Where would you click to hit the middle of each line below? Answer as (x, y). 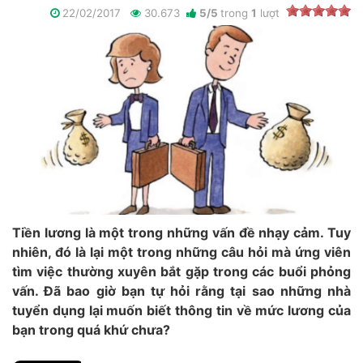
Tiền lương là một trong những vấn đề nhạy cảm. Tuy (181, 233)
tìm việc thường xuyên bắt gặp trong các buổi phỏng (181, 272)
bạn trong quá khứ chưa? (91, 330)
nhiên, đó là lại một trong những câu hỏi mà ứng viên (181, 252)
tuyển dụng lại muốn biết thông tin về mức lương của (181, 311)
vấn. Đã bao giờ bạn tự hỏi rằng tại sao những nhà (181, 291)
